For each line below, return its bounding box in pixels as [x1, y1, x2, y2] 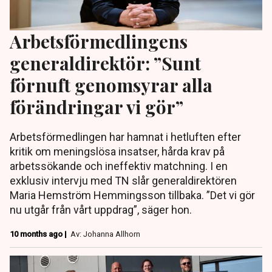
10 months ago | [10, 229, 69, 239]
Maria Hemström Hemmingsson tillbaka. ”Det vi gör [10, 189, 255, 202]
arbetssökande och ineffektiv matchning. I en [10, 160, 228, 173]
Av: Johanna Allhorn [70, 229, 140, 239]
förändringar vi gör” [10, 95, 183, 119]
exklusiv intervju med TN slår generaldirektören [10, 174, 237, 188]
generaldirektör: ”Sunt [10, 51, 201, 75]
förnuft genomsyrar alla [10, 73, 212, 97]
